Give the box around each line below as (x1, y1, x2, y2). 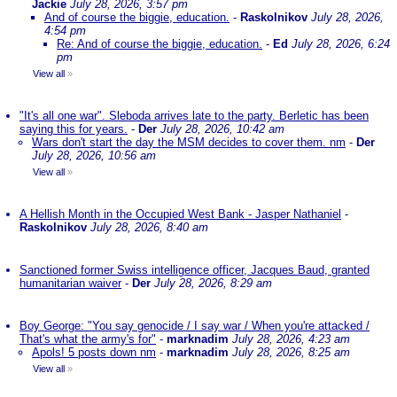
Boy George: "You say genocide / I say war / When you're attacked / (19, 319, 370, 332)
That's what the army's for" (19, 332, 156, 346)
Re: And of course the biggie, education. (57, 37, 262, 51)
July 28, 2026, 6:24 (292, 37, 390, 51)
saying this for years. (19, 122, 128, 136)
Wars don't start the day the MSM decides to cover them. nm (32, 136, 346, 149)
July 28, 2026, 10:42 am (160, 122, 284, 136)
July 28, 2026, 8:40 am (90, 221, 208, 234)
